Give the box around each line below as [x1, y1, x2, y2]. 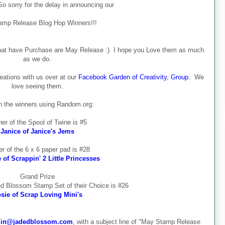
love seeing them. [11, 82, 63, 90]
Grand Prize [20, 172, 55, 180]
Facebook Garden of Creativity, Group [78, 73, 188, 81]
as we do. [23, 55, 51, 63]
